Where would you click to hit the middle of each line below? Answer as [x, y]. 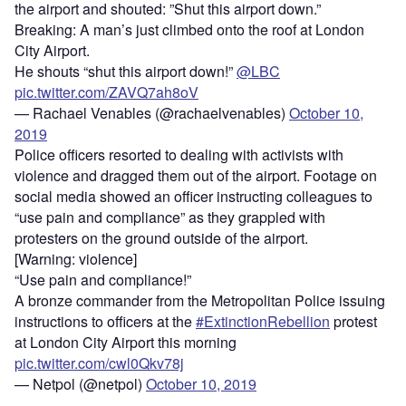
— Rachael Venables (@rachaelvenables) [152, 113]
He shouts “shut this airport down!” [126, 72]
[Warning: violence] [76, 259]
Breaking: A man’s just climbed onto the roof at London [189, 30]
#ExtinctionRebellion [263, 322]
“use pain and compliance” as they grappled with [170, 217]
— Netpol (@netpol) [80, 384]
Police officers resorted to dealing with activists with [179, 155]
